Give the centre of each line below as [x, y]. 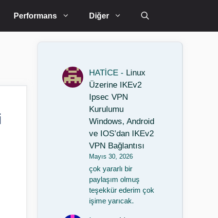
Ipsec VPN [109, 97]
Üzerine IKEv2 [116, 85]
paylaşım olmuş [115, 180]
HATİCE [104, 73]
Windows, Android [122, 121]
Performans [35, 16]
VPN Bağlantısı [117, 146]
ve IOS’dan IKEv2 [122, 134]
